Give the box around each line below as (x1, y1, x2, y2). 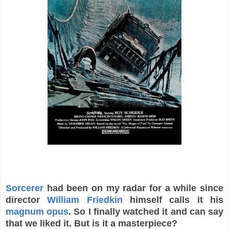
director (6, 194, 48, 205)
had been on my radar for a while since (43, 182, 223, 193)
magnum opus (6, 206, 69, 217)
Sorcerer (6, 182, 43, 193)
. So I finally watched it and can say (68, 206, 224, 217)
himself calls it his (122, 194, 224, 205)
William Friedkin (47, 194, 123, 205)
